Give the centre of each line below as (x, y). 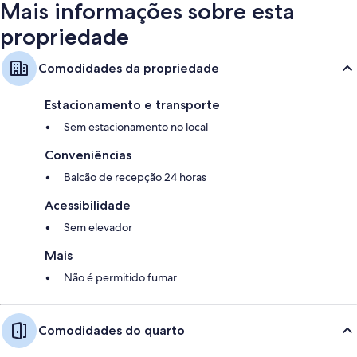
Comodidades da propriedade (129, 68)
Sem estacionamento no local (136, 126)
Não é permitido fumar (120, 277)
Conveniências (88, 155)
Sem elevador (98, 227)
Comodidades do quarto (112, 330)
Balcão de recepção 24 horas (135, 177)
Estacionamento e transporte (132, 104)
